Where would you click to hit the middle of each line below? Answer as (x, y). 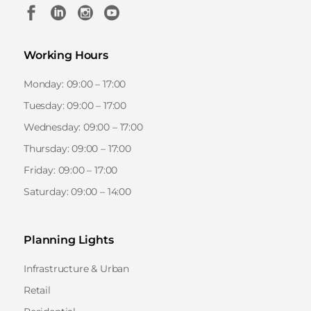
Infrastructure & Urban (77, 268)
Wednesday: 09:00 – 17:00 (83, 127)
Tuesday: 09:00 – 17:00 (75, 105)
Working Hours (66, 55)
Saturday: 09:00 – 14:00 (77, 191)
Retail (37, 290)
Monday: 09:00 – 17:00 (75, 84)
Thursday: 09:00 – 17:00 (77, 148)
